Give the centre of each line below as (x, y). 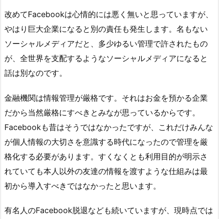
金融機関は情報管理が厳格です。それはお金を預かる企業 (106, 98)
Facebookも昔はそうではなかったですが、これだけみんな (109, 127)
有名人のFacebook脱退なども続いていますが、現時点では (109, 210)
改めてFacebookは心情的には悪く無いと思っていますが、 (109, 14)
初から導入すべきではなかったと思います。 (83, 186)
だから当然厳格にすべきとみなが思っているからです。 (102, 112)
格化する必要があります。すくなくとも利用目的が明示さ (106, 156)
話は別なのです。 (36, 73)
